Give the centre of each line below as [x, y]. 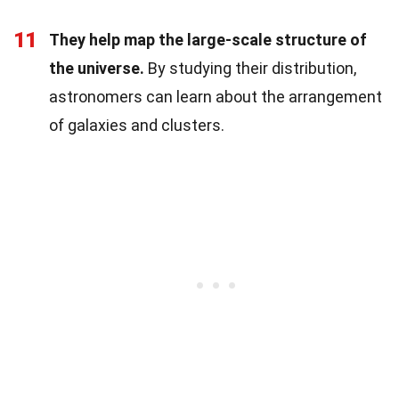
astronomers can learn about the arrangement [216, 96]
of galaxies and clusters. [137, 125]
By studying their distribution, [250, 68]
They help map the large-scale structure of [208, 39]
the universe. [97, 68]
